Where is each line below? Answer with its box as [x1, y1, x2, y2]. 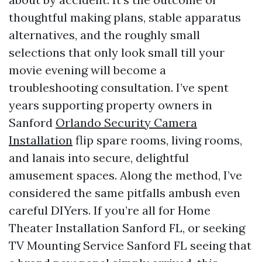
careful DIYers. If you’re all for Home [9, 203, 211, 218]
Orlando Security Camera [56, 115, 197, 130]
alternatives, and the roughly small [9, 27, 200, 42]
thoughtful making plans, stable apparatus [9, 10, 241, 25]
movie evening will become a [9, 63, 166, 77]
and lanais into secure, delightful [9, 150, 189, 165]
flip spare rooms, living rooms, [73, 133, 242, 147]
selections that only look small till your [9, 45, 225, 60]
